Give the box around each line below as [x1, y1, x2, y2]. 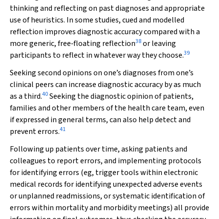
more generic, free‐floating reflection [10, 38, 135, 49]
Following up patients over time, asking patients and [10, 144, 187, 154]
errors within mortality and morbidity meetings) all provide [10, 202, 209, 213]
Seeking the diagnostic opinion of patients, [48, 91, 194, 102]
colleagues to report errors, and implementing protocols [10, 155, 201, 166]
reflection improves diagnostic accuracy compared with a [10, 26, 200, 37]
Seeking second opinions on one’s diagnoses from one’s [10, 67, 194, 78]
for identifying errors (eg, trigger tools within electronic [10, 167, 198, 178]
